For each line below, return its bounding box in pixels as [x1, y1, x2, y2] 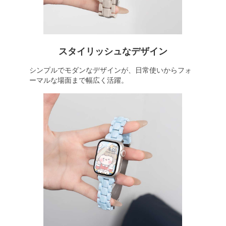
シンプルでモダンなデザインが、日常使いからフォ [29, 66, 192, 74]
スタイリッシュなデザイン [59, 46, 167, 56]
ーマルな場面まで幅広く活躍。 [29, 76, 128, 84]
